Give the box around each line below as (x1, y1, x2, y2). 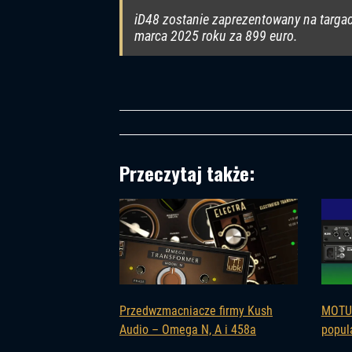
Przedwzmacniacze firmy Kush (119, 303, 273, 319)
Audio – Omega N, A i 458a (119, 322, 256, 338)
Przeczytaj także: (119, 159, 255, 188)
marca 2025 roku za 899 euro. (134, 27, 298, 45)
